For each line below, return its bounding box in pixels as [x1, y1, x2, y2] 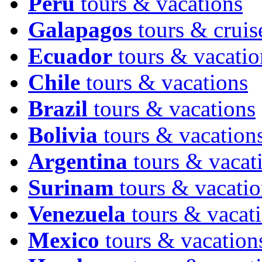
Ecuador [28, 43, 112, 68]
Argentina [28, 149, 127, 174]
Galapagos [28, 17, 132, 42]
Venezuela [28, 201, 126, 226]
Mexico [28, 227, 99, 253]
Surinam [28, 175, 113, 200]
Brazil [28, 96, 88, 121]
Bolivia [28, 122, 98, 147]
